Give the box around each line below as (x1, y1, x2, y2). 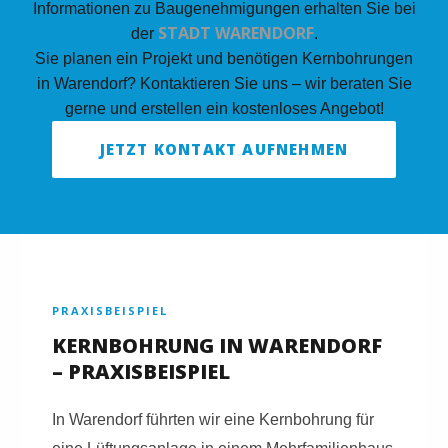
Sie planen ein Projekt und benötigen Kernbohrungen (35, 49, 413, 67)
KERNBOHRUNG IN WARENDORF (52, 331, 382, 359)
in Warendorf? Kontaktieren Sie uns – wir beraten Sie (36, 74, 412, 92)
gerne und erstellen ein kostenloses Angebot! (64, 99, 384, 117)
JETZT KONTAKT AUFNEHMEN (99, 138, 349, 159)
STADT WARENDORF (157, 21, 314, 44)
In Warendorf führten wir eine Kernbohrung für (52, 410, 374, 428)
